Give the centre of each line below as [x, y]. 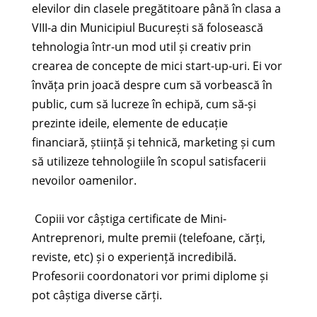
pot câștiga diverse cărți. [97, 295]
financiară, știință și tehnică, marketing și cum [153, 143]
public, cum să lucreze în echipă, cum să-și [144, 104]
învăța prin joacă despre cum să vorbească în [152, 85]
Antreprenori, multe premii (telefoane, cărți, [148, 238]
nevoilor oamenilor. [84, 181]
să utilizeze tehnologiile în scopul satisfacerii [149, 162]
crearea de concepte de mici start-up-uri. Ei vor [157, 66]
